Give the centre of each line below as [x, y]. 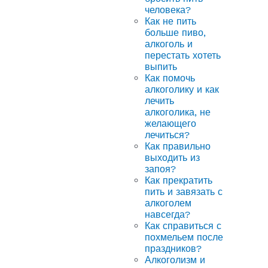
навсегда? [167, 215]
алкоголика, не [178, 112]
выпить [161, 67]
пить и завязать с [184, 192]
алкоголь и [169, 44]
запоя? [160, 169]
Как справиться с [183, 226]
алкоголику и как [182, 90]
